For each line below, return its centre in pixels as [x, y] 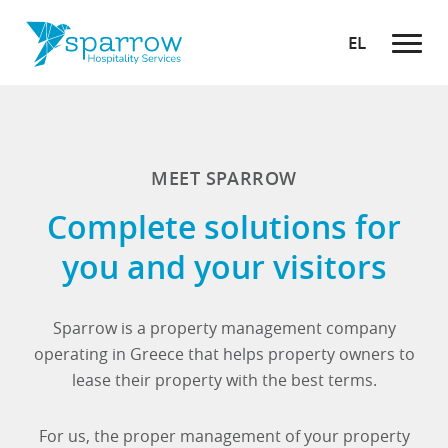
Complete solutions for [224, 227]
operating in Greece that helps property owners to [224, 354]
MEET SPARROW [224, 178]
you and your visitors [224, 267]
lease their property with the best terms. [224, 380]
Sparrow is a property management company [224, 328]
